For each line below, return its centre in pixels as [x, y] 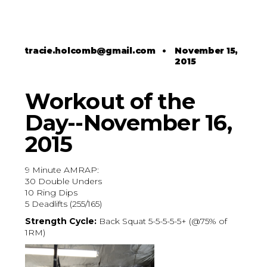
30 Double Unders [64, 181]
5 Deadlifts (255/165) [65, 204]
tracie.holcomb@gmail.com [90, 51]
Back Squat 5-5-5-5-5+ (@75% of [162, 221]
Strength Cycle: [61, 221]
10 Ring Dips [52, 193]
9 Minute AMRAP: [62, 170]
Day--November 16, [128, 123]
